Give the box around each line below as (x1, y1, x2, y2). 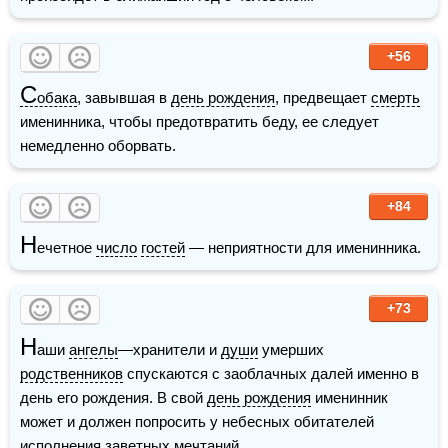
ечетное (37, 238, 96, 256)
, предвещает (275, 88, 371, 106)
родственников (20, 364, 123, 382)
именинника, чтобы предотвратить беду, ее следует (20, 112, 379, 130)
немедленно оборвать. (20, 136, 176, 154)
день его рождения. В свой (20, 388, 207, 406)
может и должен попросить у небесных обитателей (20, 412, 374, 430)
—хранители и (118, 340, 221, 358)
